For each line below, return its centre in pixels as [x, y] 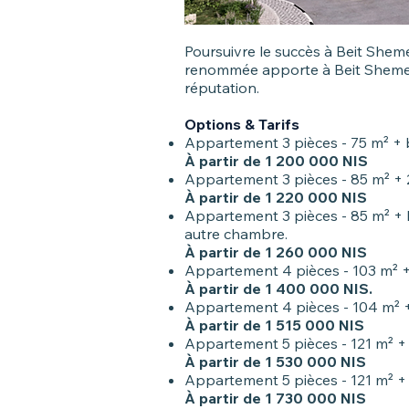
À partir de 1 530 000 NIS [275, 362]
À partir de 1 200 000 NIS [276, 161]
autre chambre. [238, 234]
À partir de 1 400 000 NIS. [278, 288]
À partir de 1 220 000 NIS [276, 197]
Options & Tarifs [242, 124]
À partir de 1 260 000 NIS [276, 252]
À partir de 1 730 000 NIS [275, 398]
